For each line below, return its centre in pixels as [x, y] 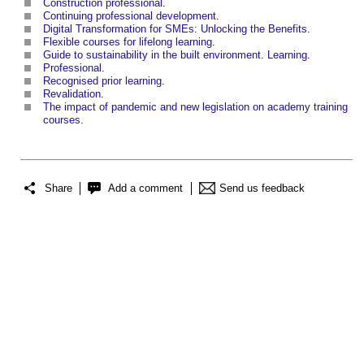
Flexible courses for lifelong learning [128, 42]
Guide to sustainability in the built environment [152, 55]
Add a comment [145, 188]
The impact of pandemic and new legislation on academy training [195, 107]
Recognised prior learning [102, 81]
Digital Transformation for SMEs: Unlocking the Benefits [175, 29]
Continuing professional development [130, 16]
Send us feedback [262, 188]
